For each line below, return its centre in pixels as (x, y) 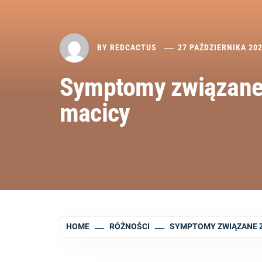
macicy (95, 113)
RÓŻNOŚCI (130, 227)
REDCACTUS (133, 47)
